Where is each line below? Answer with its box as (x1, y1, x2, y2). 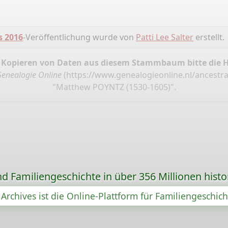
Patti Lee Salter (136, 32, 194, 43)
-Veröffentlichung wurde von (23, 32, 136, 43)
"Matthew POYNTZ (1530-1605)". (52, 81, 176, 93)
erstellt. (193, 32, 225, 43)
